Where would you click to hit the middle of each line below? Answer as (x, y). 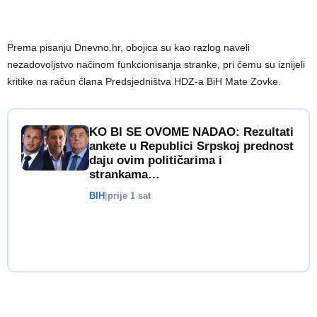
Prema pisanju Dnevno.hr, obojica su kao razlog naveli (128, 47)
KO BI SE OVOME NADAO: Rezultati (191, 132)
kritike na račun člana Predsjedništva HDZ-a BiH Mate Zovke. (144, 81)
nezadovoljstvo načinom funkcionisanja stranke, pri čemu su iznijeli (156, 64)
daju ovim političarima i (156, 160)
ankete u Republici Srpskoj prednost (191, 146)
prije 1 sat (129, 195)
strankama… (125, 174)
